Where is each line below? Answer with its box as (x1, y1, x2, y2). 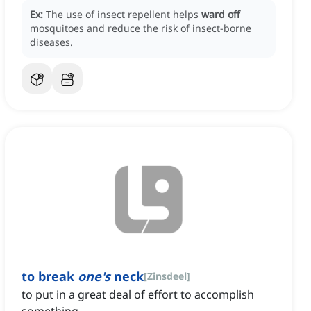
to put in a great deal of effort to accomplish (22, 287, 254, 303)
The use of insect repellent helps (46, 8, 201, 22)
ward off (201, 8, 240, 22)
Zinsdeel (147, 269, 187, 283)
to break (22, 268, 78, 285)
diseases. (30, 35, 73, 49)
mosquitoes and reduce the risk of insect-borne (30, 22, 251, 35)
